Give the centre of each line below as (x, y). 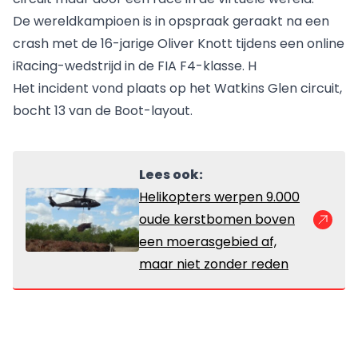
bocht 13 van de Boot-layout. (103, 111)
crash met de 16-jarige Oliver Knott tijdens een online (179, 44)
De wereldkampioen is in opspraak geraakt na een (171, 22)
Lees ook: (171, 175)
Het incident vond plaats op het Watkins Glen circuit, (177, 89)
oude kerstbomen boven (217, 220)
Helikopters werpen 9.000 (219, 197)
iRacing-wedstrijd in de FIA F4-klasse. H (135, 66)
